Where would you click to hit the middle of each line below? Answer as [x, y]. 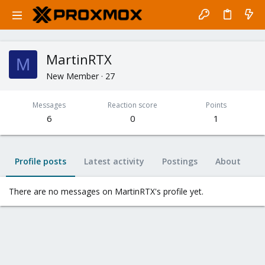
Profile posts [41, 161]
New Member [72, 76]
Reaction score [132, 105]
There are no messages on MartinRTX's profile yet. [106, 191]
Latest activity [114, 161]
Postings [180, 161]
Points [216, 105]
